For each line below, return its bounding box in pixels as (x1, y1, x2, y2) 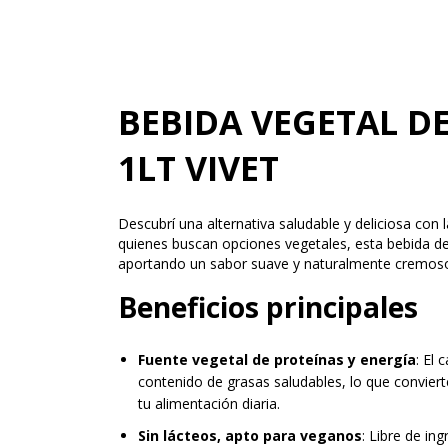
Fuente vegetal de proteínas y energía (138, 350, 416, 369)
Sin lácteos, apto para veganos (138, 426, 362, 445)
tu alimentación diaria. (138, 394, 280, 413)
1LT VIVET (118, 145, 279, 191)
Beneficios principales (118, 287, 418, 326)
